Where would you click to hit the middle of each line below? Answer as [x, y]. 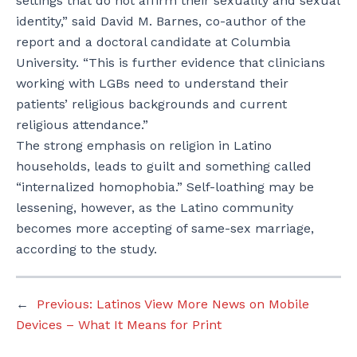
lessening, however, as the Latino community [155, 208]
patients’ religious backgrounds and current [151, 104]
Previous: [65, 304]
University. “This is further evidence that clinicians [171, 63]
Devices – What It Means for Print [119, 325]
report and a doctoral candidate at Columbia [153, 42]
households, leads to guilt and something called [164, 166]
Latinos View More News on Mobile [203, 304]
